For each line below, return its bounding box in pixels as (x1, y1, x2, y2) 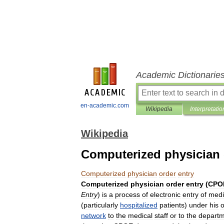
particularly (83, 201, 118, 209)
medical (128, 211, 152, 219)
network (81, 211, 106, 219)
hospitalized (120, 201, 157, 209)
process (115, 190, 140, 198)
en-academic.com (80, 102, 129, 109)
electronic (150, 190, 180, 198)
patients (159, 201, 184, 209)
